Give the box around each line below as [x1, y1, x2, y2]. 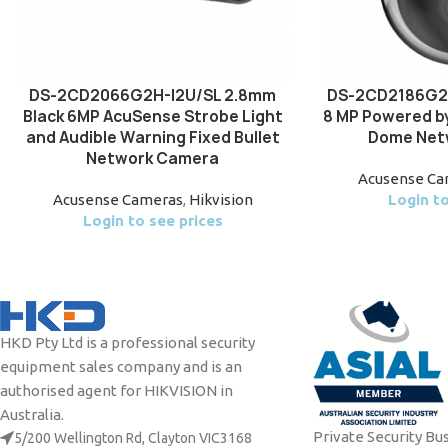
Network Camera [86, 147, 220, 169]
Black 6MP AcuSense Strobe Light [22, 105, 283, 127]
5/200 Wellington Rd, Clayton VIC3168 [14, 429, 252, 446]
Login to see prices [82, 211, 223, 229]
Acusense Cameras [52, 190, 183, 208]
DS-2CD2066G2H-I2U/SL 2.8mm [29, 84, 277, 106]
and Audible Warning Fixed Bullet [25, 126, 280, 148]
